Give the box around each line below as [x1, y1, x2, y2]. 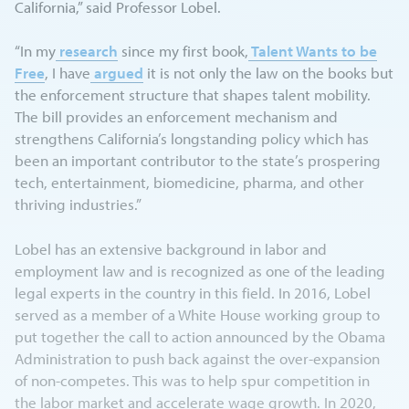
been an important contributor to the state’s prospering [15, 151, 382, 171]
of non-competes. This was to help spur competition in [15, 370, 371, 390]
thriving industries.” [15, 194, 142, 215]
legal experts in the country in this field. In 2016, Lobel [15, 282, 372, 302]
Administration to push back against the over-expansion [15, 348, 381, 368]
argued [90, 63, 144, 83]
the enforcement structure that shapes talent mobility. [15, 85, 372, 105]
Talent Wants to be [248, 41, 378, 61]
